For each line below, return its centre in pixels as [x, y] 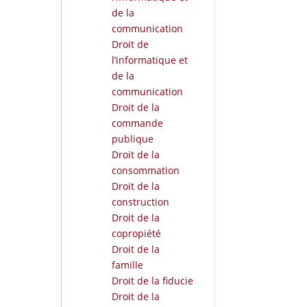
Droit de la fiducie [152, 280]
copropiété [136, 233]
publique [132, 138]
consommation [145, 170]
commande [137, 123]
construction [140, 201]
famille [127, 265]
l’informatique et [149, 60]
